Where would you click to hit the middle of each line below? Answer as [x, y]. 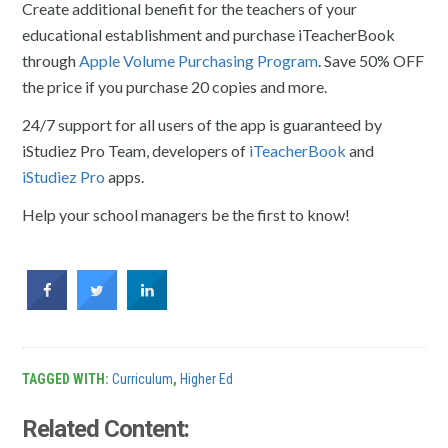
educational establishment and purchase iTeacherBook [209, 34]
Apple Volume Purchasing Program [199, 60]
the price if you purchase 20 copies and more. [175, 86]
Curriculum [143, 379]
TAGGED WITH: [67, 379]
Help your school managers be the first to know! [186, 214]
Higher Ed [207, 379]
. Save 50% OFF [371, 60]
